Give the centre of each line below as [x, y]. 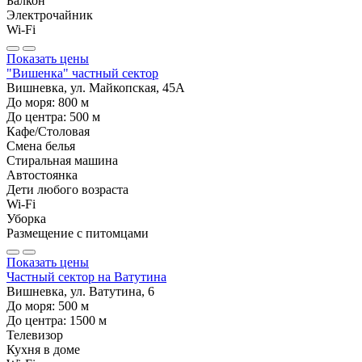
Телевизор [35, 335]
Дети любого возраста [67, 189]
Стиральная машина [62, 160]
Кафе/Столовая [48, 131]
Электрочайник [50, 15]
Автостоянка [42, 175]
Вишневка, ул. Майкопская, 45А [96, 87]
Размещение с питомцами [78, 233]
